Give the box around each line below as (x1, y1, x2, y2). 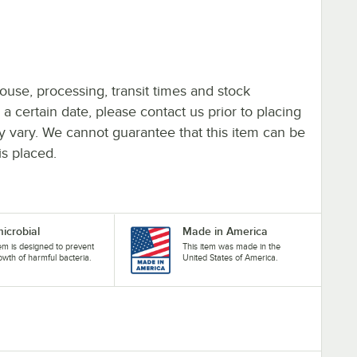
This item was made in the (182, 241, 280, 251)
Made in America (182, 224, 268, 237)
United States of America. (182, 252, 278, 262)
